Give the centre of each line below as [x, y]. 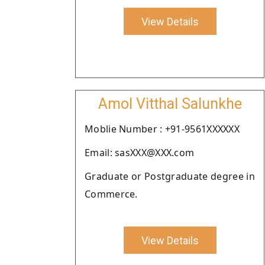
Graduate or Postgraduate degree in [170, 176]
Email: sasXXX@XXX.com [140, 153]
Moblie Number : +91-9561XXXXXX [162, 129]
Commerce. [111, 194]
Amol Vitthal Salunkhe [170, 104]
